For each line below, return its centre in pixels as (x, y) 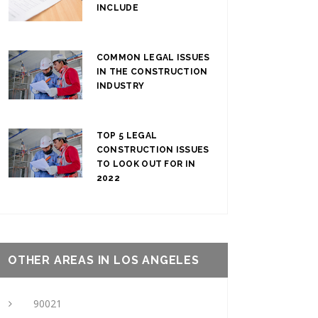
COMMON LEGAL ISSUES (153, 57)
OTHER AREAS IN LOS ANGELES (104, 260)
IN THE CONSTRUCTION (152, 71)
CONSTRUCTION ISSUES (153, 149)
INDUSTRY (120, 86)
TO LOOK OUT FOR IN (146, 164)
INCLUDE (117, 7)
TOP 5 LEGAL (127, 135)
